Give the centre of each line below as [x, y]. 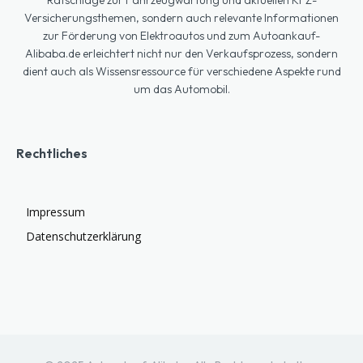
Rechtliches [52, 153]
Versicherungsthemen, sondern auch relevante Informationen [181, 17]
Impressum [56, 211]
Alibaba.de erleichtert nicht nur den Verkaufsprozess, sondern [181, 53]
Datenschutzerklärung [83, 236]
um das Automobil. [181, 89]
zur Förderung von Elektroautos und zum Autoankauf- [181, 35]
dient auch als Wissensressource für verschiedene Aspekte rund [181, 71]
